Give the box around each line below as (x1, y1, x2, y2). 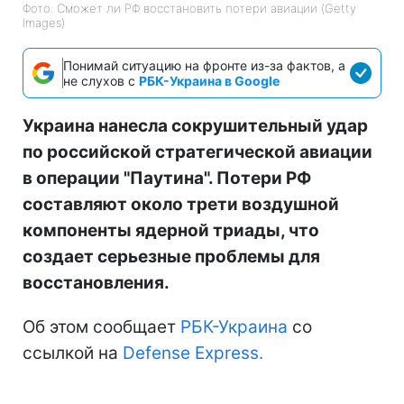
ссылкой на (23, 343, 123, 364)
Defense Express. (123, 343, 263, 364)
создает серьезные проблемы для (23, 246, 320, 268)
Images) (23, 15, 65, 31)
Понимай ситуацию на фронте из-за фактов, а (63, 58, 345, 74)
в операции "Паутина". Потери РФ (23, 168, 311, 189)
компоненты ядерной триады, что (23, 220, 319, 242)
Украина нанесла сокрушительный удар (23, 115, 368, 137)
